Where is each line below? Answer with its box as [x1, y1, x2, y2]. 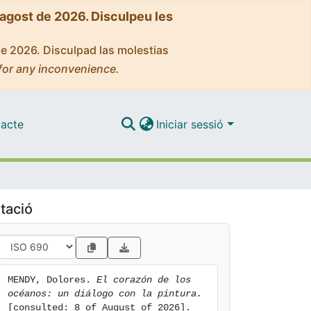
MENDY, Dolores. [8, 274, 96, 285]
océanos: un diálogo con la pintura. [8, 288, 202, 299]
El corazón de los [96, 274, 191, 285]
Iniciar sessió [156, 117, 228, 131]
